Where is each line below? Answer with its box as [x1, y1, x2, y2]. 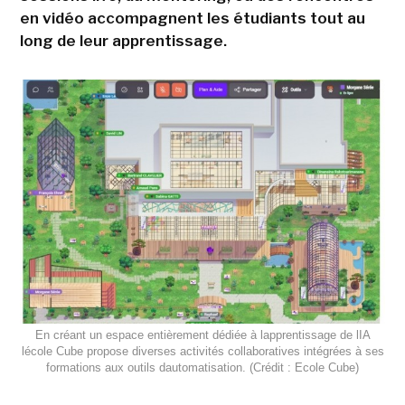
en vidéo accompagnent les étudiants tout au [19, 9, 365, 28]
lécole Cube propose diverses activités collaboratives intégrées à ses [21, 344, 384, 358]
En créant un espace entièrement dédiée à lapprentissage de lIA [34, 327, 371, 342]
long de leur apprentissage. [19, 32, 227, 51]
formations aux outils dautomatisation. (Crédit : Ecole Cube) [46, 360, 359, 374]
